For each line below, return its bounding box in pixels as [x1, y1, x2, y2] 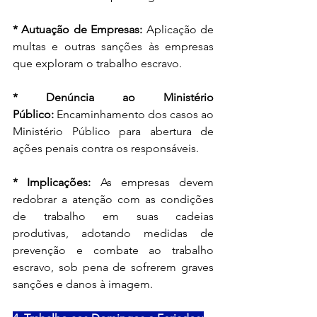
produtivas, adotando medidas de [13, 226, 214, 240]
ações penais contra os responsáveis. [13, 141, 199, 155]
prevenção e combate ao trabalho [13, 243, 214, 257]
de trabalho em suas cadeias [13, 209, 214, 223]
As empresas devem [91, 175, 214, 189]
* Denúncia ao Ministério [13, 90, 214, 104]
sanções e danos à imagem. [13, 277, 153, 291]
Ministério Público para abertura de [13, 124, 214, 138]
